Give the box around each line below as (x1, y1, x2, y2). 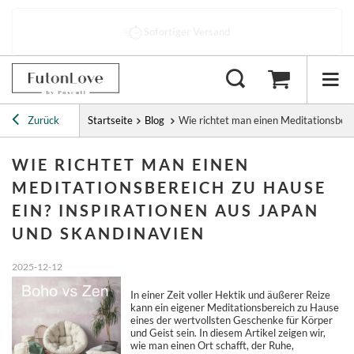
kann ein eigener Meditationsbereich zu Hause (130, 301, 339, 314)
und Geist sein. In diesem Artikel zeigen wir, (130, 326, 326, 340)
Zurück (25, 114, 59, 127)
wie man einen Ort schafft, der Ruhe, (130, 339, 294, 352)
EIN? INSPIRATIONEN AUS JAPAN (12, 201, 319, 220)
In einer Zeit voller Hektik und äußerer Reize (130, 288, 330, 302)
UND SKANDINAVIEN (12, 224, 205, 243)
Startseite (88, 114, 133, 127)
